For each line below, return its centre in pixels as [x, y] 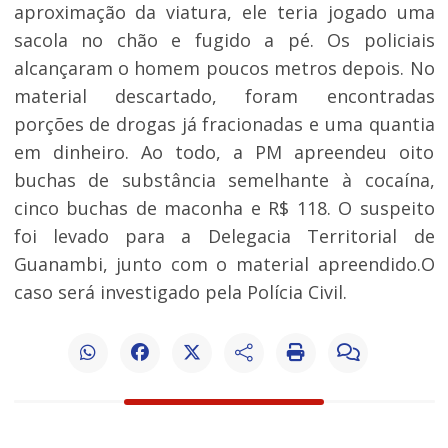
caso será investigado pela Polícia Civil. [180, 291]
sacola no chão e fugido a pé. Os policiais [224, 39]
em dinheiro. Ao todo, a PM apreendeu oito [224, 151]
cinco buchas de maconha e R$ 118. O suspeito [224, 207]
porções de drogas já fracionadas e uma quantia [224, 123]
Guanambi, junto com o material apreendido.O [224, 263]
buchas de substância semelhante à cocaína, [224, 179]
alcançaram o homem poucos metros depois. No [224, 67]
